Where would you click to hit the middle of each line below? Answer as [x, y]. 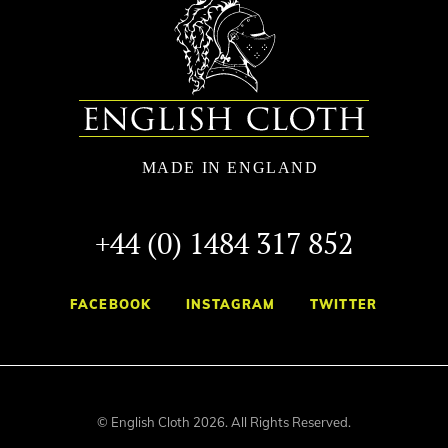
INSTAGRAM [230, 303]
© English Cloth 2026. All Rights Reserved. [224, 421]
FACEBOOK [111, 303]
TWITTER [343, 303]
